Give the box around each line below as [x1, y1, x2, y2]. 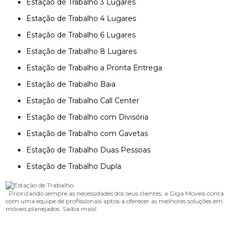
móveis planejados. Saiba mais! [6, 205, 97, 213]
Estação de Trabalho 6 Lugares [31, 30, 136, 40]
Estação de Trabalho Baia [31, 80, 116, 89]
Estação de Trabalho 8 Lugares [31, 47, 137, 56]
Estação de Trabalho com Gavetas [31, 129, 148, 138]
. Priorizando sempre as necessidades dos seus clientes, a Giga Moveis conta [6, 189, 224, 197]
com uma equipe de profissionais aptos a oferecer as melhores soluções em [6, 197, 223, 205]
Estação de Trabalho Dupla [31, 162, 122, 171]
